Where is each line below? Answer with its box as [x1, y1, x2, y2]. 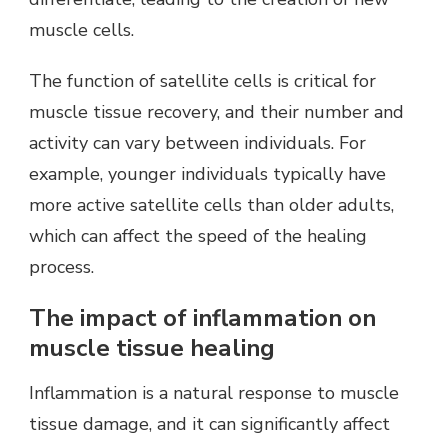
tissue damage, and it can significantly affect [29, 412, 390, 437]
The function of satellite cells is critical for [29, 68, 376, 93]
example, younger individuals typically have [29, 161, 386, 186]
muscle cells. [29, 17, 134, 42]
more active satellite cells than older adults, [29, 192, 394, 217]
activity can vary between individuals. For [29, 130, 366, 155]
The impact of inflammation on [29, 301, 376, 334]
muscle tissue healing [29, 331, 275, 364]
